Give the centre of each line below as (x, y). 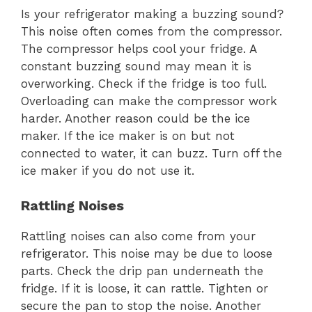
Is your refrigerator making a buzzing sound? (152, 14)
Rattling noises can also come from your (138, 236)
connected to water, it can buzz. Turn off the (151, 153)
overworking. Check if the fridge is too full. (144, 83)
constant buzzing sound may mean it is (136, 66)
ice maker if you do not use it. (108, 170)
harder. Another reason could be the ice (135, 118)
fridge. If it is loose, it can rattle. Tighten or (145, 289)
